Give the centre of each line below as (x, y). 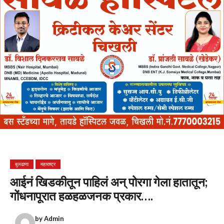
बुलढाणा (22, 164)
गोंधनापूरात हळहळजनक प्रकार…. (81, 196)
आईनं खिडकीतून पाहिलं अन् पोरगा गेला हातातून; (109, 182)
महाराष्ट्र (48, 164)
